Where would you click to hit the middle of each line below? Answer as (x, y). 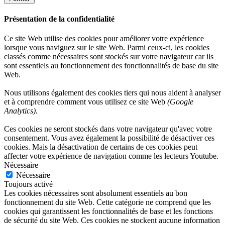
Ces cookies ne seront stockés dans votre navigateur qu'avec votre (108, 129)
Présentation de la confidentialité (59, 19)
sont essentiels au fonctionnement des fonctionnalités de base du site (111, 66)
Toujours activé (28, 184)
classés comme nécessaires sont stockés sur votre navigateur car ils (109, 57)
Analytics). (21, 111)
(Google (179, 102)
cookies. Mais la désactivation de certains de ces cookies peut (101, 147)
